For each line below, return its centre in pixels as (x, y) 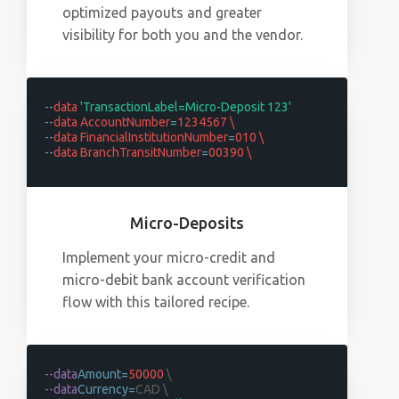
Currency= (106, 389)
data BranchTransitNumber (127, 152)
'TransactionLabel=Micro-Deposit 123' (184, 107)
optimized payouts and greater (162, 12)
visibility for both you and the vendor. (183, 35)
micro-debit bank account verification (184, 280)
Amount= (103, 374)
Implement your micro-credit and (169, 257)
